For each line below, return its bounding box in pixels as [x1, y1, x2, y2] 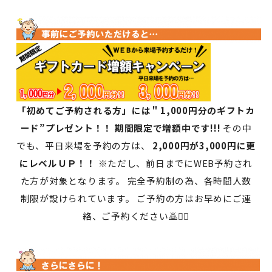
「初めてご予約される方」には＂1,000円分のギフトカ [17, 104, 255, 117]
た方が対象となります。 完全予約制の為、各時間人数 [20, 174, 252, 188]
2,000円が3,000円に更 [150, 139, 256, 152]
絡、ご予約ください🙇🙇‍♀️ [82, 209, 190, 223]
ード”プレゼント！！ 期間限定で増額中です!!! [20, 121, 223, 135]
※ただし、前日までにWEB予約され [95, 157, 253, 170]
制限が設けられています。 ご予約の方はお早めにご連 [20, 192, 252, 205]
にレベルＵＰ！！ [19, 157, 96, 170]
